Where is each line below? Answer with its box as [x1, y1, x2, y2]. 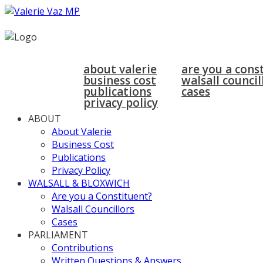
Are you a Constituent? [52, 190, 152, 203]
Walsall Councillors [52, 203, 134, 215]
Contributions [52, 241, 113, 254]
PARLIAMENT [28, 228, 88, 241]
